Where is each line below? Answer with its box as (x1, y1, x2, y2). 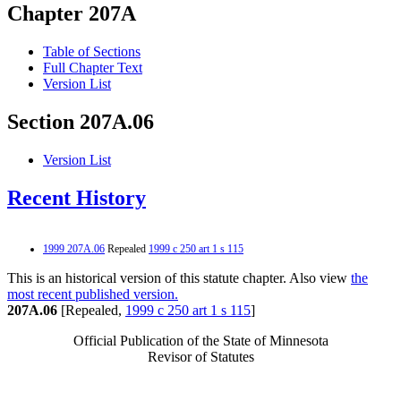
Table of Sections (43, 44, 141, 60)
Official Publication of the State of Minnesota (73, 332, 328, 348)
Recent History (7, 186, 146, 210)
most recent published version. (7, 286, 178, 302)
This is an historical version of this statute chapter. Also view (7, 269, 351, 286)
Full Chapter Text (43, 60, 142, 76)
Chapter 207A (7, 2, 136, 26)
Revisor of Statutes (147, 348, 254, 364)
